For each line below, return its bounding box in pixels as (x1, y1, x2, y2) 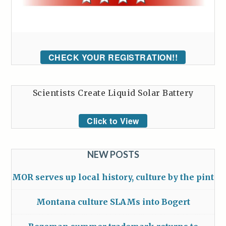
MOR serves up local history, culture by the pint (12, 172, 214, 183)
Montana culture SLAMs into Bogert (36, 197, 190, 207)
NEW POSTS (87, 149, 139, 160)
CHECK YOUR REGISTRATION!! (48, 51, 178, 64)
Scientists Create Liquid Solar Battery (32, 88, 194, 98)
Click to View (87, 115, 139, 127)
